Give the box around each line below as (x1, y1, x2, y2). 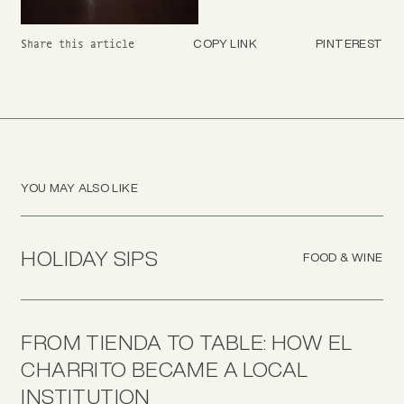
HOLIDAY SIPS (21, 242, 159, 273)
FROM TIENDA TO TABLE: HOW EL (21, 326, 353, 358)
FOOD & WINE (303, 248, 383, 267)
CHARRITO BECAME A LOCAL (21, 353, 308, 385)
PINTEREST (316, 33, 383, 52)
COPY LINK (193, 33, 257, 52)
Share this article (21, 39, 135, 50)
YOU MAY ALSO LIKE (21, 179, 139, 197)
